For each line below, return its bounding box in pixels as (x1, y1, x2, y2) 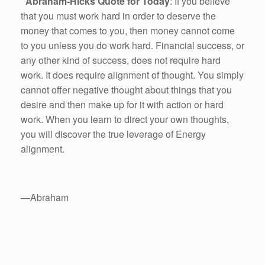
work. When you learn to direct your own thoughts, (21, 112, 229, 127)
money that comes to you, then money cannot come (21, 24, 235, 38)
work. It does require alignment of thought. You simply (21, 68, 244, 82)
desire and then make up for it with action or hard (21, 98, 224, 112)
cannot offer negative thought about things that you (21, 83, 232, 97)
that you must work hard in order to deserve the (21, 9, 216, 23)
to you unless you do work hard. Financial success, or (21, 38, 244, 53)
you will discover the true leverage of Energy (21, 127, 206, 141)
